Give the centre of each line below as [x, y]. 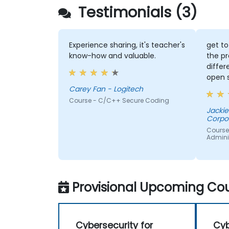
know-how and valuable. [112, 56]
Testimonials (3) [136, 13]
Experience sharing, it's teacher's [127, 45]
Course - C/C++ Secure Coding [119, 101]
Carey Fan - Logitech [118, 89]
